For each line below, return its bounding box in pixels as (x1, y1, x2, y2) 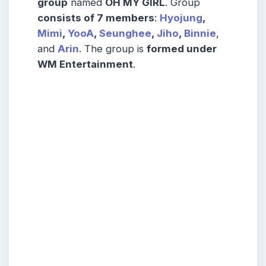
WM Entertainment (37, 58, 133, 70)
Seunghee (99, 27, 151, 39)
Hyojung (160, 11, 202, 24)
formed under (147, 42, 217, 55)
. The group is (79, 42, 147, 55)
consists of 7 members (37, 11, 154, 24)
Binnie (184, 27, 216, 39)
